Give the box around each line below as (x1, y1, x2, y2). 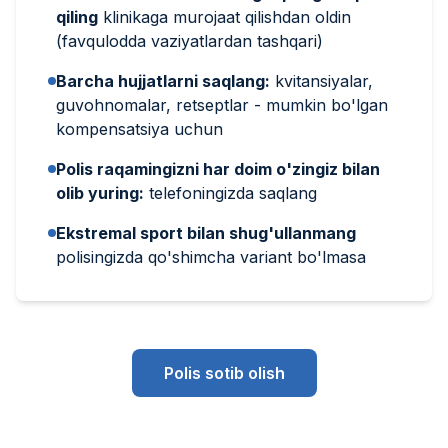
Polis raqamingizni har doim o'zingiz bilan (56, 158, 380, 179)
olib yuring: (56, 182, 144, 203)
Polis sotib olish (163, 362, 285, 383)
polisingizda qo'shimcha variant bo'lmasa (56, 246, 366, 267)
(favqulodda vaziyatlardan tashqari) (56, 30, 323, 51)
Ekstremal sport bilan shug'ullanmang (56, 222, 356, 243)
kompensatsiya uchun (56, 118, 223, 139)
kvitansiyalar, (270, 70, 373, 91)
